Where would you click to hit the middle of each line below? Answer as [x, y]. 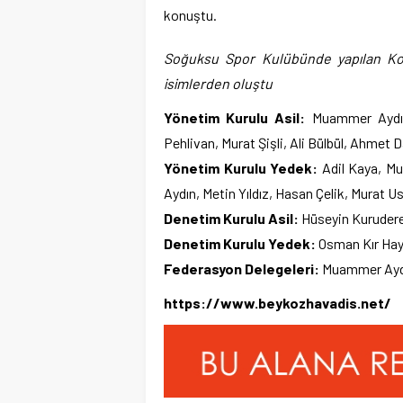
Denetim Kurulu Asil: [231, 218]
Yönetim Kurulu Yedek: [241, 167]
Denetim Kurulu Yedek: [240, 243]
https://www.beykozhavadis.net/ [278, 302]
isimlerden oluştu [218, 83]
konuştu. [190, 14]
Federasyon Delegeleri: [242, 268]
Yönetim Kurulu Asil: [235, 117]
